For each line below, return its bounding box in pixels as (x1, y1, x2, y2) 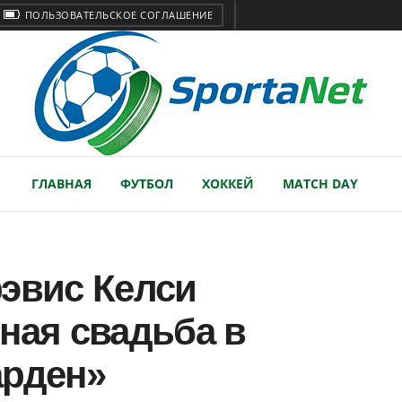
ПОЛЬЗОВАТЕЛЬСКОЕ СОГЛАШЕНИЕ (22, 8, 213, 22)
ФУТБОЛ (119, 175, 173, 192)
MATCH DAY (282, 175, 358, 192)
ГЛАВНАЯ (31, 175, 92, 192)
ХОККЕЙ (201, 175, 254, 192)
